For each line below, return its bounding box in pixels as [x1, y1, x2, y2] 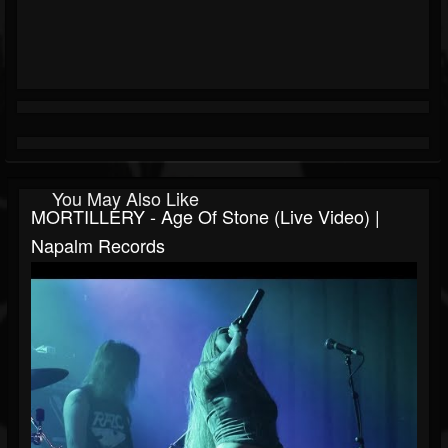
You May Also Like [52, 185, 199, 212]
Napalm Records [31, 232, 165, 259]
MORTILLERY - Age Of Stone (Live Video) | [31, 203, 380, 230]
